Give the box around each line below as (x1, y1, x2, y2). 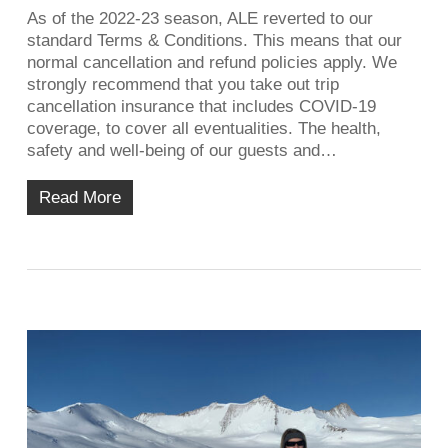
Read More (38, 187, 121, 207)
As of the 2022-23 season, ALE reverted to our (26, 8, 373, 28)
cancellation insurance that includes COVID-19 (26, 96, 376, 116)
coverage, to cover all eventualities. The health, (26, 118, 381, 138)
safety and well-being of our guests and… (26, 140, 337, 160)
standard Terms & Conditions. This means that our (26, 30, 402, 50)
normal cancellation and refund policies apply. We (26, 52, 397, 72)
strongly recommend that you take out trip (26, 74, 339, 94)
